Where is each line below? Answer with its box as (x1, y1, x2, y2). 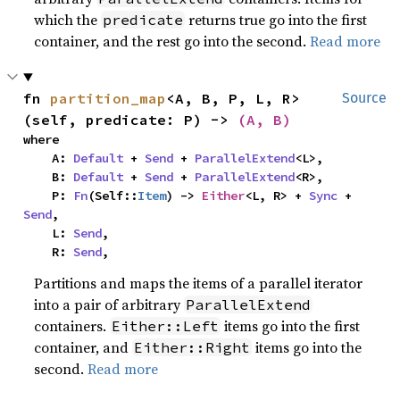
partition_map (50, 89, 167, 107)
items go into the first (221, 316, 361, 336)
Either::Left (112, 317, 220, 335)
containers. (34, 316, 111, 336)
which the (34, 10, 102, 29)
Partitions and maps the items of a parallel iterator (34, 273, 363, 293)
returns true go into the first (185, 10, 368, 29)
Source (342, 89, 387, 106)
